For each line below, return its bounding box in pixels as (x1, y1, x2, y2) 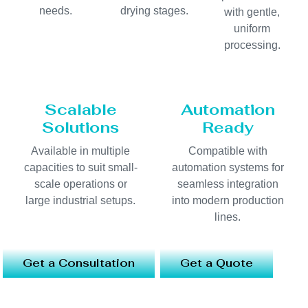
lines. (214, 210, 241, 223)
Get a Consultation (23, 255, 135, 270)
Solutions (42, 117, 119, 137)
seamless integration (177, 177, 278, 190)
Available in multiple (31, 144, 130, 157)
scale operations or (34, 177, 127, 190)
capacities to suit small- (23, 161, 137, 173)
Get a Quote (180, 255, 253, 270)
